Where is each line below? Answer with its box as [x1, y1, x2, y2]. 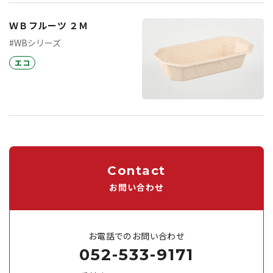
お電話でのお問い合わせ [88, 230, 185, 243]
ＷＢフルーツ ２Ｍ [9, 19, 88, 32]
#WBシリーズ [9, 37, 62, 49]
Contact [107, 163, 166, 179]
